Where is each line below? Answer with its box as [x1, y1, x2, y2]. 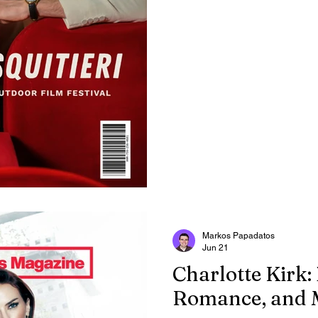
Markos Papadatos [202, 231, 275, 241]
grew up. [172, 4, 215, 18]
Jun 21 [202, 242, 229, 253]
